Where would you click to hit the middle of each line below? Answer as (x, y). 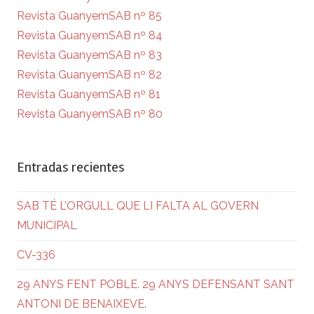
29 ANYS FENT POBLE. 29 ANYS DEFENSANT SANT (156, 284)
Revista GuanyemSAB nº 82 (89, 74)
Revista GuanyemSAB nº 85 (89, 15)
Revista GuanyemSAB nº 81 (89, 94)
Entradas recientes (71, 167)
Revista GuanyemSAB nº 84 (90, 35)
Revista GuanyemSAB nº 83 (89, 55)
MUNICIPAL (47, 226)
